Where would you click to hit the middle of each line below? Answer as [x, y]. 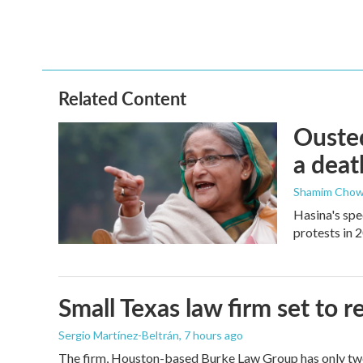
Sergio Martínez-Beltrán [119, 335]
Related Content [122, 98]
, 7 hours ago [211, 335]
